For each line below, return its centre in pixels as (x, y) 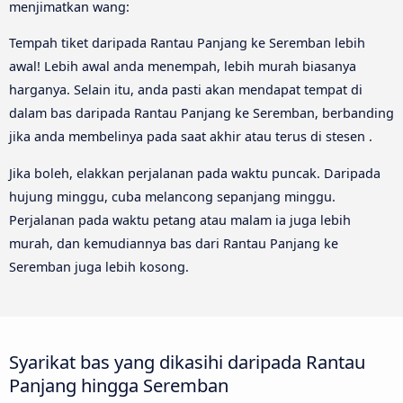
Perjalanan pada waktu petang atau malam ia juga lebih (180, 219)
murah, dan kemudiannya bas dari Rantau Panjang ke (174, 243)
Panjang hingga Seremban (119, 385)
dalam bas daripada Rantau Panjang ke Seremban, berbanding (201, 113)
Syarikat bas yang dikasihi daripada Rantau (187, 361)
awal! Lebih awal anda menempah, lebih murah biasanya (183, 67)
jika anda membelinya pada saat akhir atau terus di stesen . (191, 137)
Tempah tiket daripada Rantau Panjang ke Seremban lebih (187, 43)
